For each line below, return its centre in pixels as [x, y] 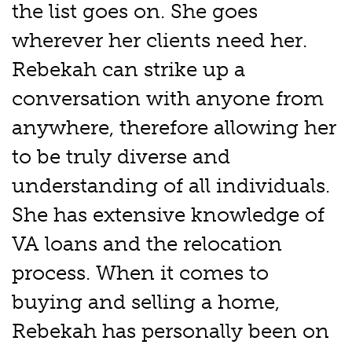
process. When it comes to [140, 273]
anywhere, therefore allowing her [174, 128]
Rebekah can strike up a [128, 70]
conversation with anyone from [168, 99]
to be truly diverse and [121, 157]
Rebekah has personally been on [170, 332]
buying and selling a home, [146, 302]
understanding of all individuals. [171, 186]
